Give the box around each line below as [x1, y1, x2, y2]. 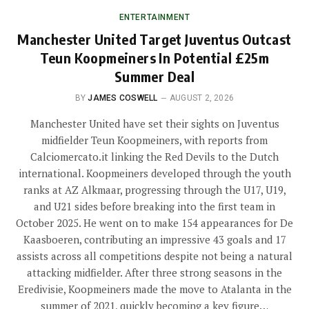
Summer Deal [114, 68, 195, 86]
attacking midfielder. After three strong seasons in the [27, 266, 282, 280]
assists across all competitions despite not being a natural [17, 249, 292, 263]
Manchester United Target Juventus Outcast [17, 30, 292, 48]
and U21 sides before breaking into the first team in [34, 199, 275, 214]
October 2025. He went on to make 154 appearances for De [16, 216, 293, 230]
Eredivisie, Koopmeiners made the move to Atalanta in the [17, 282, 292, 297]
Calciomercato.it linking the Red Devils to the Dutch [30, 150, 279, 164]
